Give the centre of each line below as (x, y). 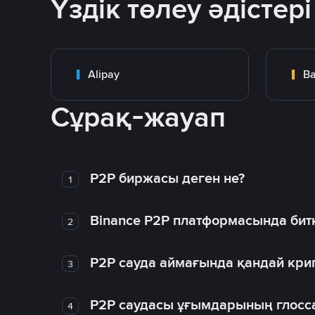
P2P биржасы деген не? (167, 178)
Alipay (104, 74)
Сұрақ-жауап (138, 117)
